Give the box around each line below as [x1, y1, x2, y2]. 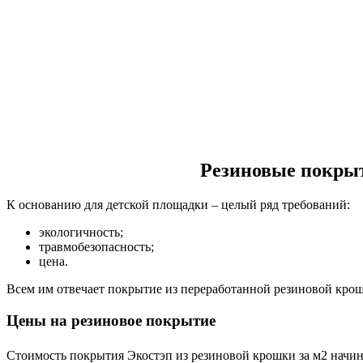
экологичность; [39, 225, 123, 240]
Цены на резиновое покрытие [6, 311, 216, 329]
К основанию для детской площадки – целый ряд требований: [6, 198, 350, 212]
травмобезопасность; [39, 240, 154, 254]
